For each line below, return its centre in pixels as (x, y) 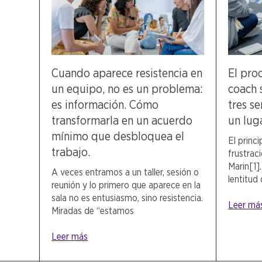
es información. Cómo (105, 104)
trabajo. (71, 152)
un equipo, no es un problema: (127, 89)
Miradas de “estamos (93, 211)
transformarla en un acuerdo (122, 120)
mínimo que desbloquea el (118, 136)
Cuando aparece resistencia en (127, 73)
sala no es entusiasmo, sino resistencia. (127, 198)
